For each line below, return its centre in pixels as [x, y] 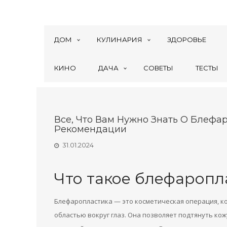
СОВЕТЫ [158, 68]
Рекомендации [90, 129]
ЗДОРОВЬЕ [187, 40]
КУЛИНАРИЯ [120, 40]
